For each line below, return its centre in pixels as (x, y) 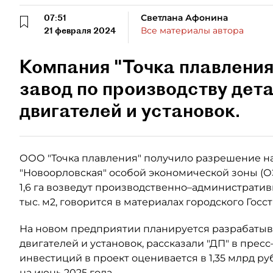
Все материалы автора (192, 30)
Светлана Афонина (184, 18)
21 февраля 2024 (80, 30)
